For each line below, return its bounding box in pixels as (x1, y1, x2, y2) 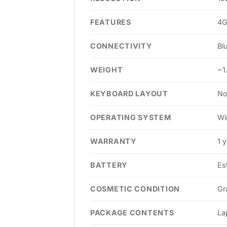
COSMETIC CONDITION (90, 184, 180, 193)
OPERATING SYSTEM (90, 112, 171, 122)
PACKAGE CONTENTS (90, 208, 174, 217)
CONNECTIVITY (90, 41, 153, 50)
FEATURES (90, 17, 131, 26)
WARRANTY (90, 136, 137, 145)
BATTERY (90, 160, 128, 169)
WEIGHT (90, 65, 123, 74)
